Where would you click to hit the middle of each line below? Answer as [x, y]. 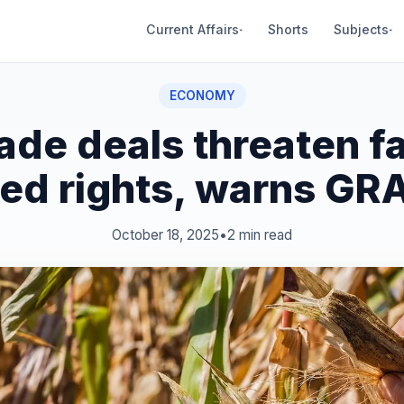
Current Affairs [193, 29]
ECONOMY [202, 96]
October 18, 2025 [165, 235]
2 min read [260, 235]
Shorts [288, 29]
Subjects [361, 29]
